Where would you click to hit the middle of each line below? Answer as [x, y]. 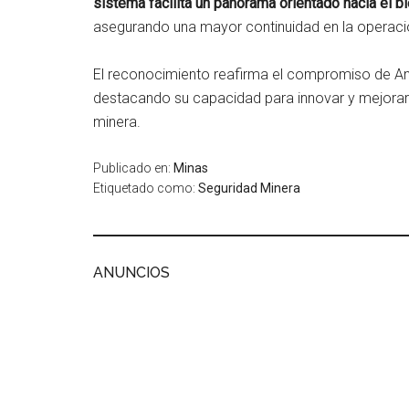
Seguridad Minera [249, 188]
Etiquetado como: [146, 188]
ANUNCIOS [131, 273]
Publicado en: [133, 168]
